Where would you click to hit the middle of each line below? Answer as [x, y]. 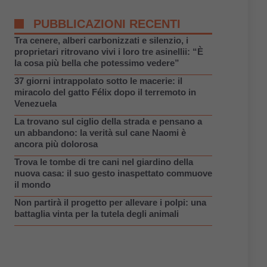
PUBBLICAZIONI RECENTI [107, 24]
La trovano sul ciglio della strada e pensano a [108, 121]
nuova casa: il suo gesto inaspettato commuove [113, 173]
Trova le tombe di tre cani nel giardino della [104, 162]
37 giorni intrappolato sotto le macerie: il [98, 80]
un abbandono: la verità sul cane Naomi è [100, 132]
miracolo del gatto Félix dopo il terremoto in [105, 92]
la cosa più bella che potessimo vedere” [97, 63]
